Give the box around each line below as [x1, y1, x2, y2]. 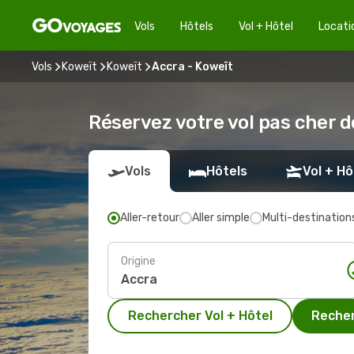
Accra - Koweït [152, 59, 233, 73]
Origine [121, 254, 156, 268]
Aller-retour [120, 211, 179, 224]
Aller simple [192, 211, 250, 224]
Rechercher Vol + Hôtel [127, 308, 273, 323]
